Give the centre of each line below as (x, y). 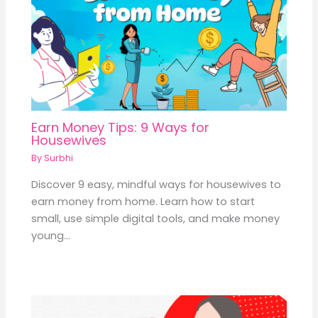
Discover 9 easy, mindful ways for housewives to (157, 184)
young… (51, 235)
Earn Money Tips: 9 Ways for (121, 127)
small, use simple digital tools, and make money (156, 218)
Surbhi (59, 158)
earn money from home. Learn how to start (143, 201)
